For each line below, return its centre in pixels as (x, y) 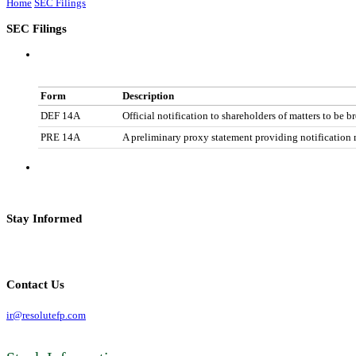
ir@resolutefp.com (46, 315)
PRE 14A (60, 137)
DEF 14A (60, 115)
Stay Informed (44, 218)
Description (148, 95)
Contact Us (35, 284)
